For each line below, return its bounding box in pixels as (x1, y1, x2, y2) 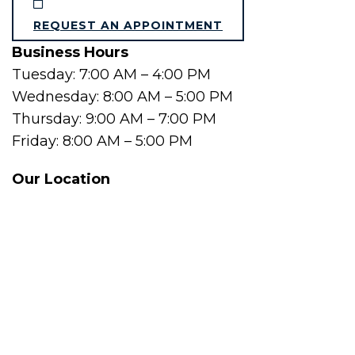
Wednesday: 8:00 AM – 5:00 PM (12, 88, 233, 105)
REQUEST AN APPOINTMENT (33, 18, 223, 32)
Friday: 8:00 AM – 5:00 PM (12, 132, 193, 150)
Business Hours (12, 44, 128, 61)
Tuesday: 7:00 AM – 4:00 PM (12, 66, 211, 83)
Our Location (12, 170, 110, 188)
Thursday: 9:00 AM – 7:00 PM (12, 110, 216, 128)
